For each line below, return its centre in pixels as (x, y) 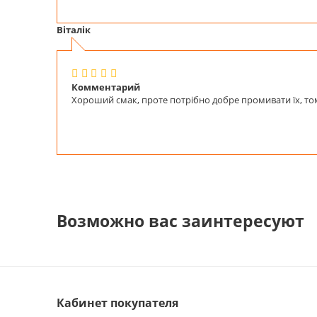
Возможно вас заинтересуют (180, 221)
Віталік (74, 29)
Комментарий (106, 87)
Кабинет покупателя (117, 303)
